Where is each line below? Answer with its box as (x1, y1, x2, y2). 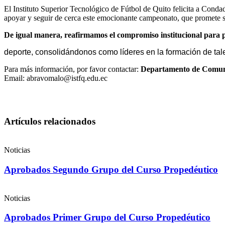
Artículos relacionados (4, 116, 95, 127)
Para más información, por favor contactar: (4, 64, 141, 73)
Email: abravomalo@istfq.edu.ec (4, 73, 107, 82)
